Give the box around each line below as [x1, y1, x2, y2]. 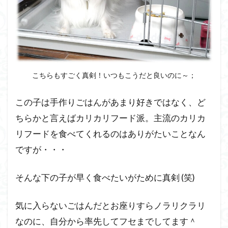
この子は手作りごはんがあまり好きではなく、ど [15, 97, 206, 108]
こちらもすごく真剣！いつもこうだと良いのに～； [32, 71, 196, 80]
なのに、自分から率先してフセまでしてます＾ [15, 216, 197, 227]
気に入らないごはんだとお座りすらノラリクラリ [15, 200, 206, 211]
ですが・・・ [15, 144, 67, 155]
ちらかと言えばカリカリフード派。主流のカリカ [15, 112, 206, 124]
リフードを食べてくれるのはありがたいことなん [15, 128, 206, 139]
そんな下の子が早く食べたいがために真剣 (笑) [15, 172, 195, 183]
